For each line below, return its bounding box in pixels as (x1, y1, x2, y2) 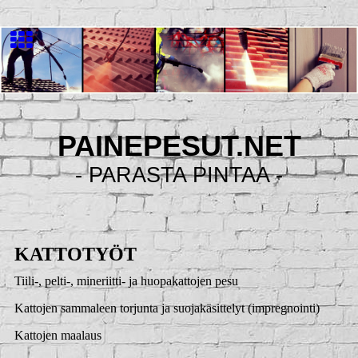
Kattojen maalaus (14, 328, 101, 343)
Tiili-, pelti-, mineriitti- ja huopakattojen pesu (14, 274, 238, 288)
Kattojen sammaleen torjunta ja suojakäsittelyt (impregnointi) (14, 301, 320, 316)
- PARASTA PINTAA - (75, 163, 283, 187)
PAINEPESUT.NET (57, 130, 301, 162)
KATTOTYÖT (14, 244, 137, 265)
